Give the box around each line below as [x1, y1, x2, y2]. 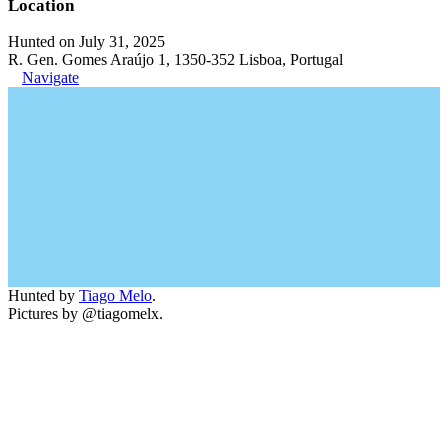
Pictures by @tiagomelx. [8, 305, 163, 322]
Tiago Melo [79, 287, 152, 304]
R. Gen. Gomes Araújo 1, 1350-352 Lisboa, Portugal [8, 51, 343, 68]
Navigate [22, 69, 79, 86]
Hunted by [8, 287, 79, 304]
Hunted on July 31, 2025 [8, 33, 165, 50]
